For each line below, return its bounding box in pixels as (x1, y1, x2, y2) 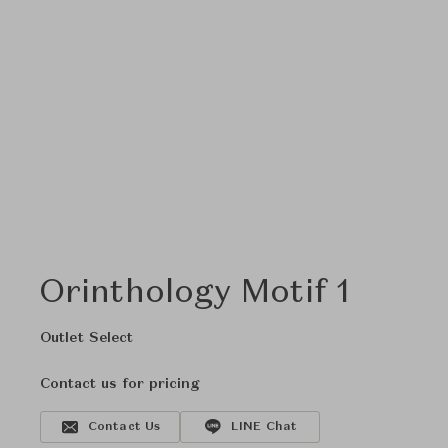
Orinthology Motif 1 (40, 278, 350, 310)
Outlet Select (40, 331, 134, 345)
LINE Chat (230, 421, 298, 433)
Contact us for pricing (40, 377, 199, 391)
